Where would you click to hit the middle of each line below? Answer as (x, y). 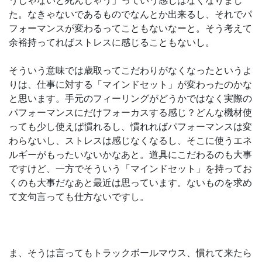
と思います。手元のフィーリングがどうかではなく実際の (130, 99)
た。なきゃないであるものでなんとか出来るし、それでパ (130, 14)
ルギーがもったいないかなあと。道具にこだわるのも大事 (130, 155)
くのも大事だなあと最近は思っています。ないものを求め (130, 183)
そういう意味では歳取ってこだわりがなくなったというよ (130, 70)
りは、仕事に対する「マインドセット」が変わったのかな (130, 85)
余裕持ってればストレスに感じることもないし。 (112, 42)
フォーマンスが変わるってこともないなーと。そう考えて (130, 28)
